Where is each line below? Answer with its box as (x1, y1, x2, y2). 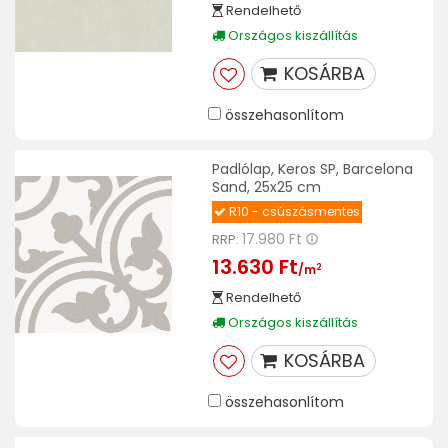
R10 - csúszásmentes (225, 203, 360, 220)
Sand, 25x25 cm (211, 177, 321, 197)
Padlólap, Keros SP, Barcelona (211, 159, 413, 179)
